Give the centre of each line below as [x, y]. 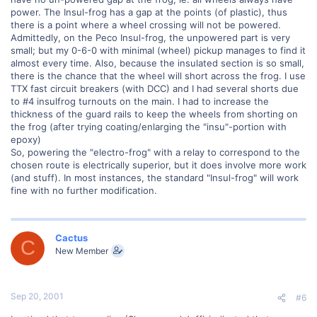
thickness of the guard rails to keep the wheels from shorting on [154, 114]
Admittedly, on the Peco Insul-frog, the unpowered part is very [150, 37]
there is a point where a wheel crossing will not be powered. [146, 24]
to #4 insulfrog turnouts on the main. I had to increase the [140, 101]
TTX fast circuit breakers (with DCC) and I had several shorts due [155, 88]
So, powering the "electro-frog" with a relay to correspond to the [155, 152]
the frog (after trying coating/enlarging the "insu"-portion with [149, 126]
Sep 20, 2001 [37, 296]
